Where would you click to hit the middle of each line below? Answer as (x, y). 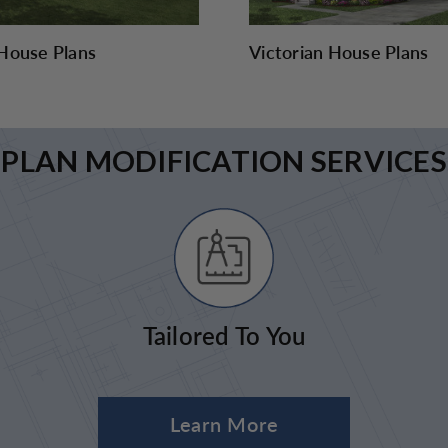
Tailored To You (224, 335)
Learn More (224, 424)
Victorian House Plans (339, 52)
